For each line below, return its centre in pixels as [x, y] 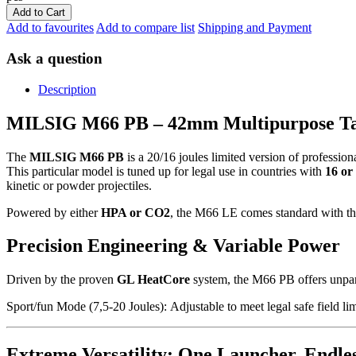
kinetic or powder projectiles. [82, 185]
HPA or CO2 [135, 212]
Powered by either [54, 212]
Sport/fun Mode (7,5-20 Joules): [87, 307]
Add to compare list [145, 28]
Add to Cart [39, 13]
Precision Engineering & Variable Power [173, 246]
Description [67, 89]
